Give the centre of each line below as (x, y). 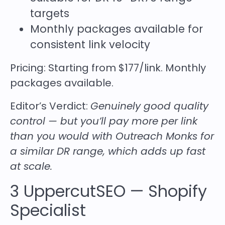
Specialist (48, 210)
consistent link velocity (90, 44)
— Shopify (166, 191)
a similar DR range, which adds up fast (108, 151)
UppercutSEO (75, 191)
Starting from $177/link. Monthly (127, 68)
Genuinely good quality (149, 106)
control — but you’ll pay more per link (104, 121)
